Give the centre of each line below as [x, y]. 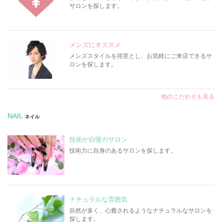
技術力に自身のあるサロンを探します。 [123, 151]
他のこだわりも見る [188, 97]
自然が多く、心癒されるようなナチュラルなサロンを [141, 211]
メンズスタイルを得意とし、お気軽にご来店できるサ [141, 56]
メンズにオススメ [95, 45]
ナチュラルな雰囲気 [99, 200]
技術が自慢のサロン [99, 140]
